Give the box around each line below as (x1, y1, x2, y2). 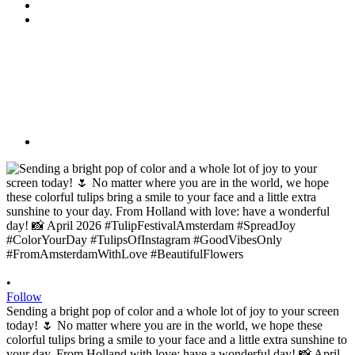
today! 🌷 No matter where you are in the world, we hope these (6, 318, 323, 332)
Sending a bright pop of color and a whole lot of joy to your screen (6, 303, 339, 318)
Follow (6, 289, 42, 303)
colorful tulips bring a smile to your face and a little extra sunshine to (6, 332, 347, 346)
